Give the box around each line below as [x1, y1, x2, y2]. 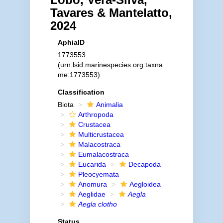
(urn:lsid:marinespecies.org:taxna [57, 61, 163, 69]
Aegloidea [129, 180, 161, 188]
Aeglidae [78, 190, 106, 198]
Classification [57, 88, 105, 96]
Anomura [78, 180, 107, 188]
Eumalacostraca [78, 150, 129, 158]
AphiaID [57, 38, 85, 46]
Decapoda [128, 160, 161, 168]
